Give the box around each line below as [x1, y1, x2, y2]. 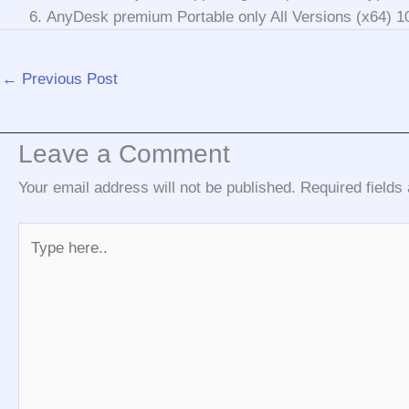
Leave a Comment [18, 139, 230, 168]
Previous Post [17, 70, 118, 89]
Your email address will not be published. [18, 178, 296, 196]
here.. [17, 250, 57, 268]
